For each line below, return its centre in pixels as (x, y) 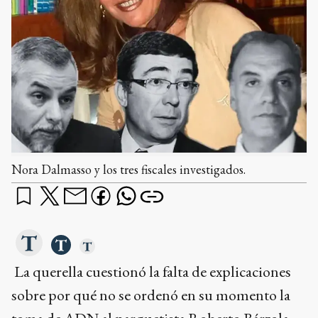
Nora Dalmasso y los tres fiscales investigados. (128, 169)
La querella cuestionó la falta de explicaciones (151, 271)
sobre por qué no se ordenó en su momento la (151, 295)
